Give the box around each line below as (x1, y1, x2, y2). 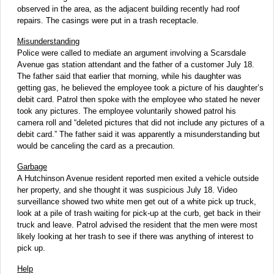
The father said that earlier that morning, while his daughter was (17, 71, 242, 81)
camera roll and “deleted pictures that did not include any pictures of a (17, 117, 264, 127)
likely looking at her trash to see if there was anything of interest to (17, 231, 253, 241)
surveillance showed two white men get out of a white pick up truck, (17, 196, 256, 206)
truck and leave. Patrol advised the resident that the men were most (17, 220, 257, 229)
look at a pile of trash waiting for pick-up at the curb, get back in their (17, 208, 261, 218)
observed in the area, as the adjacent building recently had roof (17, 4, 240, 13)
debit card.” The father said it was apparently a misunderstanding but (17, 129, 260, 139)
